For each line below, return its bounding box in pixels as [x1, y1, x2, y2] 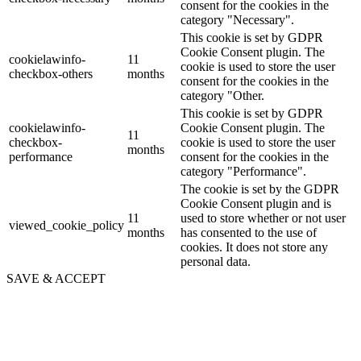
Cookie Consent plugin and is [180, 196, 331, 210]
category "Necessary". [180, 12, 294, 27]
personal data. [180, 254, 251, 268]
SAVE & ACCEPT [6, 271, 106, 285]
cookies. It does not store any [180, 239, 328, 254]
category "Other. [180, 88, 264, 102]
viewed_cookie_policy [9, 218, 124, 232]
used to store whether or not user [180, 210, 346, 225]
